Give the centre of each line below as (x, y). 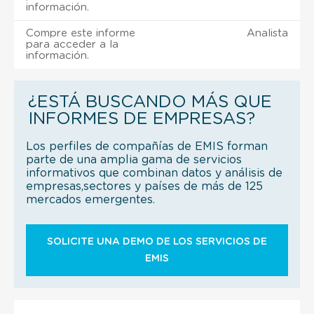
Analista (267, 33)
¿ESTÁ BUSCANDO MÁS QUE (150, 102)
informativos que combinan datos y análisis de (154, 173)
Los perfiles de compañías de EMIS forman (147, 146)
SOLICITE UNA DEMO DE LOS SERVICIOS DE (157, 241)
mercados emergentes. (90, 199)
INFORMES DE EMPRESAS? (142, 119)
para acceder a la (72, 44)
